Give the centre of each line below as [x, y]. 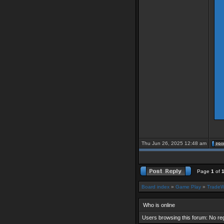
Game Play [188, 187]
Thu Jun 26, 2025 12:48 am [174, 143]
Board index [155, 187]
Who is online [159, 205]
